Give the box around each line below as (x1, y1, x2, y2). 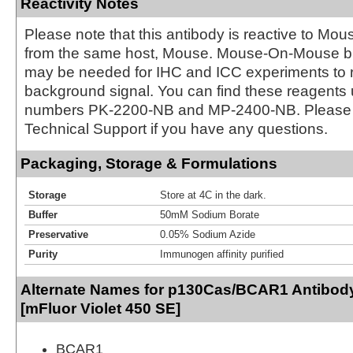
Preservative (28, 228, 88, 240)
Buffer (28, 208, 58, 221)
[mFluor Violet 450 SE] (20, 299, 180, 317)
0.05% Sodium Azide (160, 228, 255, 240)
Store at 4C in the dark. (160, 188, 266, 201)
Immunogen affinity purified (160, 247, 284, 260)
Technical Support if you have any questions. (24, 120, 328, 137)
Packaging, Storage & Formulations (20, 154, 277, 172)
